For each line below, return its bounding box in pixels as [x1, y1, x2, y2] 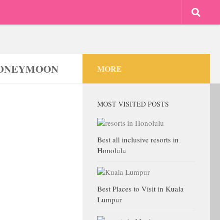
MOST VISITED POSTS [97, 99, 169, 109]
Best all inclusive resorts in [97, 135, 179, 144]
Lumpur [97, 194, 122, 204]
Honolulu [97, 145, 126, 155]
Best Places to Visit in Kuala [97, 184, 184, 193]
